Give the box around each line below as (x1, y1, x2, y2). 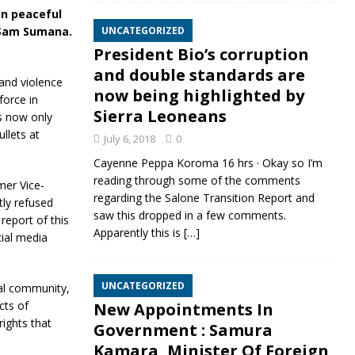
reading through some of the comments (93, 173, 300, 189)
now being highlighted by (93, 85, 304, 107)
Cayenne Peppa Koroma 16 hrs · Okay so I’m (93, 155, 323, 171)
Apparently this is (93, 225, 184, 241)
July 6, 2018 (103, 132, 155, 147)
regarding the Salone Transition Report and (93, 190, 315, 206)
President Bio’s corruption (93, 44, 309, 66)
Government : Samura (93, 319, 273, 342)
